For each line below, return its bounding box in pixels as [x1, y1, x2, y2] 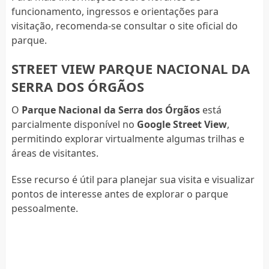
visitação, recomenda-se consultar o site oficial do [11, 19, 238, 32]
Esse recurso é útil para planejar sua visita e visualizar [11, 172, 255, 186]
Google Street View [136, 117, 227, 131]
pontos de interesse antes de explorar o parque [11, 187, 228, 201]
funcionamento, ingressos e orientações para [11, 4, 219, 18]
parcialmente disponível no [11, 117, 137, 131]
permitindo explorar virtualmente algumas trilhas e [11, 131, 244, 145]
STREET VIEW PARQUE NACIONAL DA [11, 59, 250, 77]
